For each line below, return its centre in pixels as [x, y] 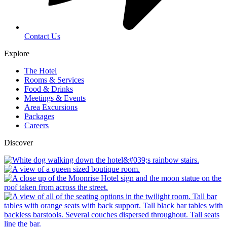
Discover [18, 142]
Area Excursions [51, 107]
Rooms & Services [54, 80]
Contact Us [42, 36]
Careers [36, 125]
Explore [17, 53]
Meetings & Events [55, 98]
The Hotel [41, 70]
